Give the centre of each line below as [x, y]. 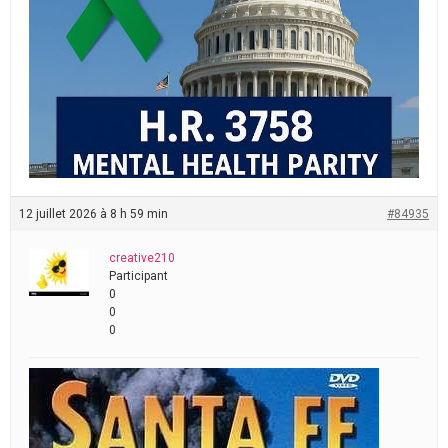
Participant [138, 276]
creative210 [142, 258]
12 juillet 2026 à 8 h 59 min [93, 214]
